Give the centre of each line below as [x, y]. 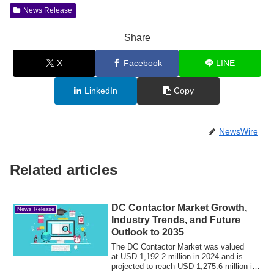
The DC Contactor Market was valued [178, 246]
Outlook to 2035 [148, 232]
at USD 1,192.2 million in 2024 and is [177, 256]
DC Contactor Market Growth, [180, 207]
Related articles [64, 170]
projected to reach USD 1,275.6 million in [184, 266]
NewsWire [239, 131]
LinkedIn [101, 90]
